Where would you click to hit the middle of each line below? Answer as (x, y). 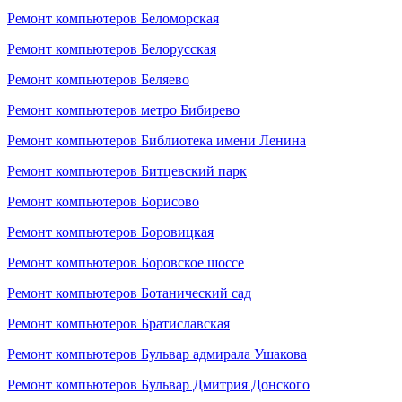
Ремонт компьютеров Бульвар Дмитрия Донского (158, 385)
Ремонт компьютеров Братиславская (118, 323)
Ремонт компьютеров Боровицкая (110, 232)
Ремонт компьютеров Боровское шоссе (126, 262)
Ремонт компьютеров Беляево (98, 79)
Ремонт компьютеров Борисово (103, 201)
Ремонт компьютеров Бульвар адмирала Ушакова (157, 354)
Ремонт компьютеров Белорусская (112, 49)
